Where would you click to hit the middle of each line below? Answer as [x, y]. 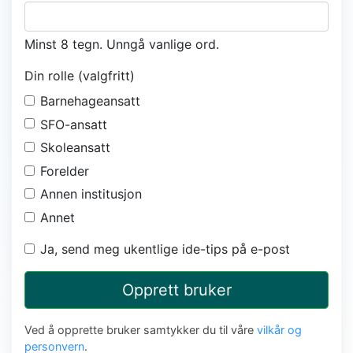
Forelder [65, 171]
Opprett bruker [176, 290]
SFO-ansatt [74, 124]
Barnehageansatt [90, 101]
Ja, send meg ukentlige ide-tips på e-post [165, 249]
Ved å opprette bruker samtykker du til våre [141, 329]
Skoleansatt [75, 148]
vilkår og [279, 329]
